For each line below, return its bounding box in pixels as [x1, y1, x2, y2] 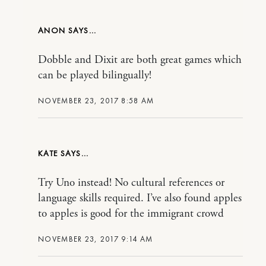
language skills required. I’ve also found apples [38, 191, 242, 206]
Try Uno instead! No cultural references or [38, 176, 224, 191]
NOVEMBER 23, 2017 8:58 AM [38, 96, 154, 106]
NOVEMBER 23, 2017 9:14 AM [38, 234, 153, 245]
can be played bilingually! [38, 68, 151, 83]
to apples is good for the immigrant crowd [38, 207, 224, 221]
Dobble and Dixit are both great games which [38, 53, 242, 68]
